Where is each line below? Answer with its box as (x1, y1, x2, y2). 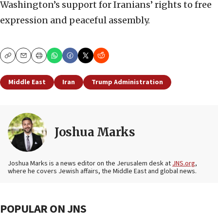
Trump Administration (91, 77, 163, 88)
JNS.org (172, 159, 195, 169)
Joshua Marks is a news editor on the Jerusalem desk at (8, 159, 172, 169)
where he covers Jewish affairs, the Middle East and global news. (8, 166, 197, 177)
